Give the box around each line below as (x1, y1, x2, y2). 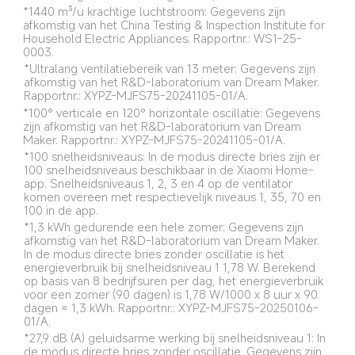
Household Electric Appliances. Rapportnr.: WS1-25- (23, 30, 303, 47)
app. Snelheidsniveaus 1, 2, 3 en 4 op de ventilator (23, 174, 296, 191)
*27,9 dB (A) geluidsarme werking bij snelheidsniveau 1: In (24, 330, 330, 346)
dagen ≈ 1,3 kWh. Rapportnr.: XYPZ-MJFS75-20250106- (23, 299, 319, 315)
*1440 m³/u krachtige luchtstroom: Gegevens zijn (23, 3, 289, 20)
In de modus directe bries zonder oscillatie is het (23, 245, 288, 261)
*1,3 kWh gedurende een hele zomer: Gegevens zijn (23, 218, 307, 235)
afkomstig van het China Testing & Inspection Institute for (23, 17, 329, 33)
